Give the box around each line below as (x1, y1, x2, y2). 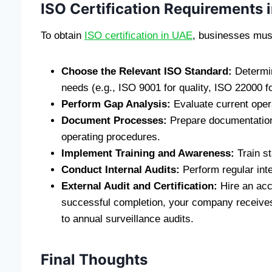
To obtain (41, 29, 84, 41)
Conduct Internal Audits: (61, 163, 180, 175)
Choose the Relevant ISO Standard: (61, 65, 232, 77)
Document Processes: (61, 114, 167, 126)
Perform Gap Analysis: (61, 98, 171, 110)
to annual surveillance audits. (61, 212, 194, 225)
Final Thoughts (41, 250, 148, 268)
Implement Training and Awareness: (61, 147, 234, 159)
